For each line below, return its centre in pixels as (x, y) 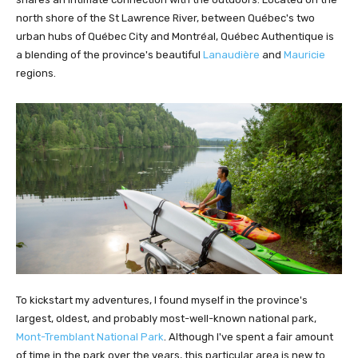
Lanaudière (230, 55)
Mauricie (303, 55)
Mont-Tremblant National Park (90, 337)
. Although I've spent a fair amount (249, 337)
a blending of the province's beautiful (108, 55)
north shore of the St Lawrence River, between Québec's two (165, 18)
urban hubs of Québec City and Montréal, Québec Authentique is (175, 37)
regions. (36, 74)
